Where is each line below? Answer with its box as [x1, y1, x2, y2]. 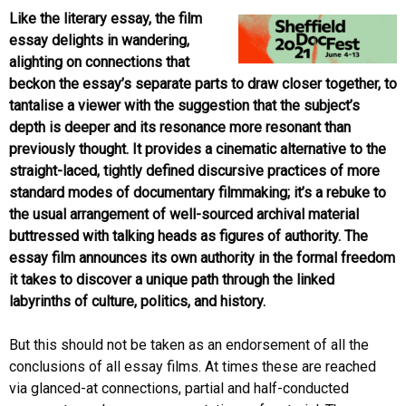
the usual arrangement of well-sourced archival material [9, 205, 359, 223]
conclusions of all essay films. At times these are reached [9, 357, 376, 375]
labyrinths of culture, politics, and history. [9, 292, 266, 310]
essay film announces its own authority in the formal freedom [9, 248, 395, 266]
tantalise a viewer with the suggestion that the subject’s [9, 96, 360, 114]
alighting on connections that [9, 53, 189, 71]
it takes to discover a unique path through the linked [9, 270, 334, 288]
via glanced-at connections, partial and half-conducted [9, 379, 349, 397]
